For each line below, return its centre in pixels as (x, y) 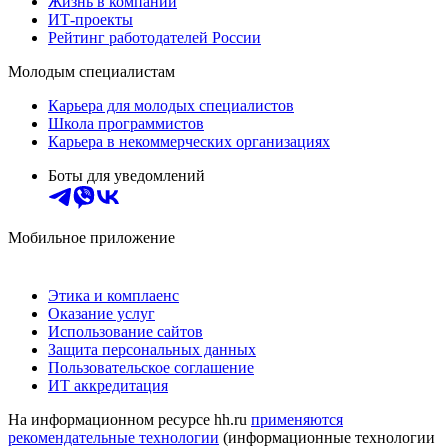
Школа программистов (126, 123)
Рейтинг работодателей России (154, 37)
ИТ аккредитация (108, 385)
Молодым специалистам (91, 71)
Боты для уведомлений (126, 175)
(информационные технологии (327, 437)
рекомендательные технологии (113, 437)
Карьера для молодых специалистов (171, 105)
